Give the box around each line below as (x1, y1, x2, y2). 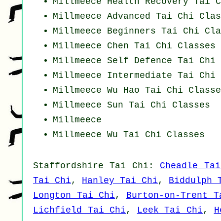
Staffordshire (33, 161, 104, 171)
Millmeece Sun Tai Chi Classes (53, 100, 210, 110)
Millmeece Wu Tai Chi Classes (53, 130, 205, 140)
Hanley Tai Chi (82, 176, 158, 186)
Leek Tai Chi (137, 205, 203, 216)
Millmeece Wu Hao (53, 85, 145, 96)
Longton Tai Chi (33, 190, 115, 201)
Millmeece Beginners (53, 26, 161, 37)
